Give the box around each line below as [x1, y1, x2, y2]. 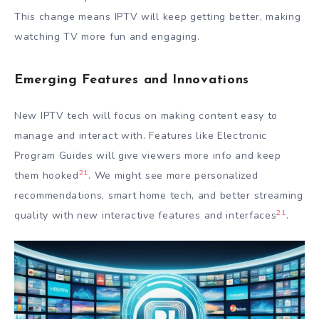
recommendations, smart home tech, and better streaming [14, 188, 303, 202]
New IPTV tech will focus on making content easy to [14, 108, 278, 122]
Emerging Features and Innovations [14, 73, 250, 88]
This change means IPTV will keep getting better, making [14, 9, 301, 23]
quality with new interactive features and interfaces [14, 208, 277, 222]
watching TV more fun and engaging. [14, 29, 200, 43]
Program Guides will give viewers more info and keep [14, 148, 281, 162]
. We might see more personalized [88, 168, 258, 182]
